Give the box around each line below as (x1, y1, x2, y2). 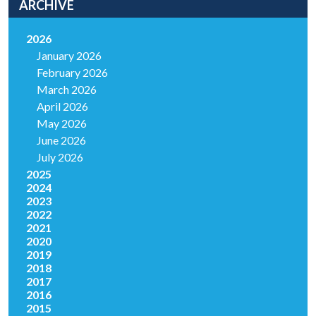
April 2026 (37, 99, 88, 114)
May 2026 (37, 116, 87, 130)
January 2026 (37, 49, 102, 63)
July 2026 (37, 150, 83, 164)
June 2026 (37, 133, 86, 147)
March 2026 (37, 83, 97, 97)
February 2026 (37, 66, 108, 80)
